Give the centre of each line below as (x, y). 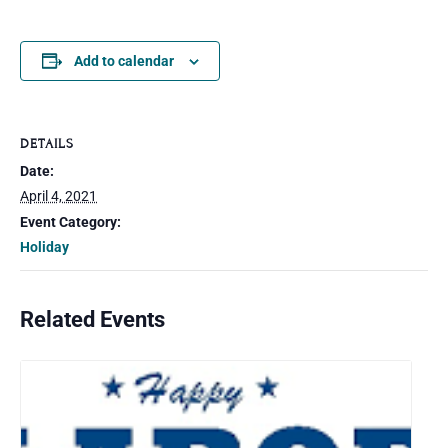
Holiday (44, 247)
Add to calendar (123, 61)
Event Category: (70, 222)
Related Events (92, 319)
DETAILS (47, 144)
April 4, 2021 (58, 196)
